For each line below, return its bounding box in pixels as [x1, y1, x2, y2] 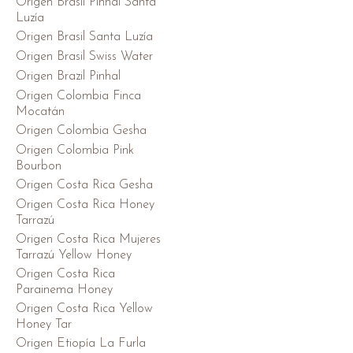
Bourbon [16, 159, 61, 173]
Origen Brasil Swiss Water [16, 50, 153, 63]
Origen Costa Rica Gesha [16, 178, 153, 191]
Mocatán [16, 105, 65, 118]
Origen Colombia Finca [16, 89, 141, 102]
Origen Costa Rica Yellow [16, 302, 153, 315]
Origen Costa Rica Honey [16, 198, 154, 211]
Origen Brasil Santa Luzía [16, 30, 153, 43]
